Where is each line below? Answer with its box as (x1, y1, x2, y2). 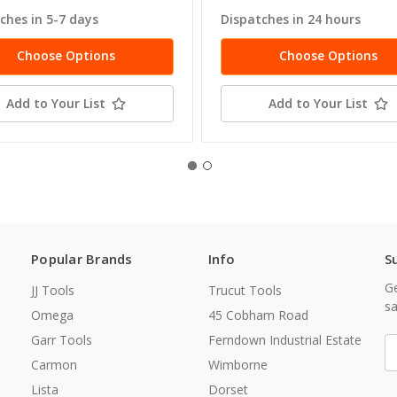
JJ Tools (31, 282, 74, 300)
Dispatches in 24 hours (221, 11, 362, 28)
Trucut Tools (207, 282, 282, 300)
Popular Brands (31, 250, 133, 269)
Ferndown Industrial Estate (207, 331, 362, 349)
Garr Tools (31, 331, 92, 349)
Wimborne (207, 356, 268, 374)
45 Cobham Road (207, 307, 308, 324)
